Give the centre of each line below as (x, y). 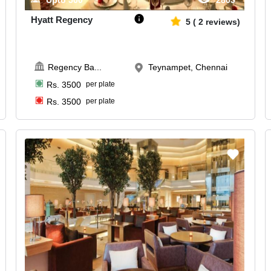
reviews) (223, 22)
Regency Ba (71, 67)
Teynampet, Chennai (188, 67)
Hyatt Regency (62, 20)
